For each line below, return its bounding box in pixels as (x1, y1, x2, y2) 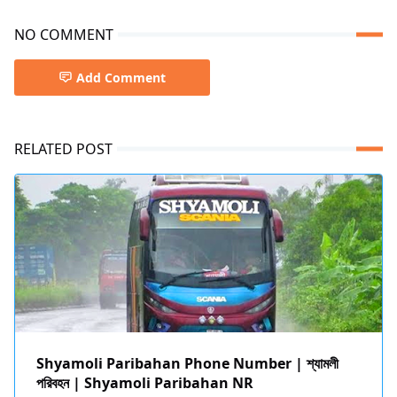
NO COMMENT (14, 24, 113, 44)
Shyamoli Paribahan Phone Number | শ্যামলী (36, 353, 339, 373)
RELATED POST (14, 138, 113, 159)
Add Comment (76, 68, 166, 86)
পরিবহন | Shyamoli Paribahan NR (36, 372, 253, 393)
